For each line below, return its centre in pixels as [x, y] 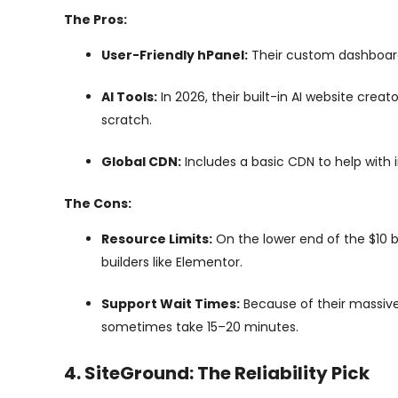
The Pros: [96, 20]
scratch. [127, 120]
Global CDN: [141, 162]
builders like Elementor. [172, 262]
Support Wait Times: [171, 304]
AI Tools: [129, 97]
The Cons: [98, 203]
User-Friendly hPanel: [175, 55]
